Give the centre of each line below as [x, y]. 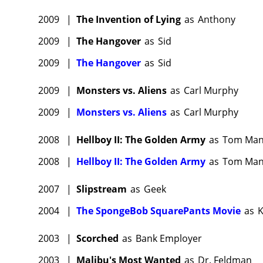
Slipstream [102, 189]
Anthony [217, 20]
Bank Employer [169, 239]
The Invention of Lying [129, 20]
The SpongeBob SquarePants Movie [159, 211]
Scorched [97, 239]
